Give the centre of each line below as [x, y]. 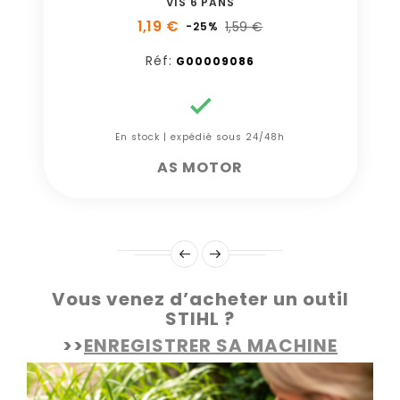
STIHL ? [200, 318]
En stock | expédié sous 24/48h [200, 137]
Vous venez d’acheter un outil [200, 299]
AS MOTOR [200, 167]
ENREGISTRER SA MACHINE [211, 345]
